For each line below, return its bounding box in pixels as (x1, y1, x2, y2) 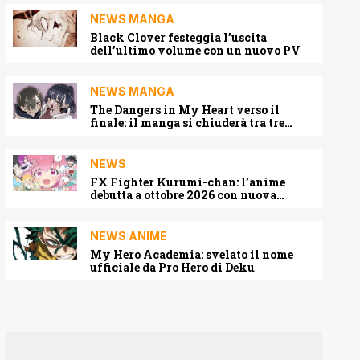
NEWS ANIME (90, 229, 167, 243)
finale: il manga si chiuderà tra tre (90, 115, 284, 130)
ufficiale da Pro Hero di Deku (90, 260, 255, 275)
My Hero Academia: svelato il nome (90, 247, 293, 262)
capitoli (90, 128, 136, 143)
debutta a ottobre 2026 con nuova (90, 187, 276, 202)
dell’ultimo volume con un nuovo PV (90, 43, 301, 58)
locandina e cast (90, 200, 182, 215)
